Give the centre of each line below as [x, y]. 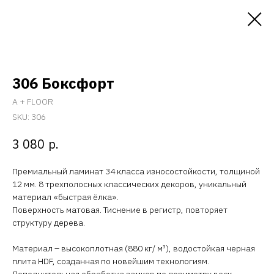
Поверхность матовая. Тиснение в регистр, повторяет [120, 209]
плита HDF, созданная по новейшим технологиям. [111, 261]
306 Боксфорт [63, 83]
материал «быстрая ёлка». [65, 197]
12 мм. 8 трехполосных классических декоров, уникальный [129, 184]
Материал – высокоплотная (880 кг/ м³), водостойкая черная [134, 248]
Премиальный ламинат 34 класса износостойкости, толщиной [136, 171]
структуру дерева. [49, 222]
